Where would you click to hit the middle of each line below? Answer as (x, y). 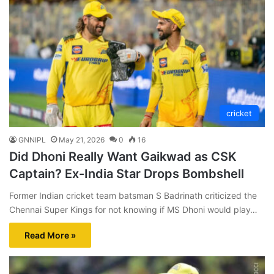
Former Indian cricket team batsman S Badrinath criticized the (133, 195)
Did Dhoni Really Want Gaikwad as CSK (123, 156)
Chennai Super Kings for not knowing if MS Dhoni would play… (133, 209)
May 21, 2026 (82, 139)
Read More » (50, 235)
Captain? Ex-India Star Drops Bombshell (127, 173)
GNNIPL (32, 139)
